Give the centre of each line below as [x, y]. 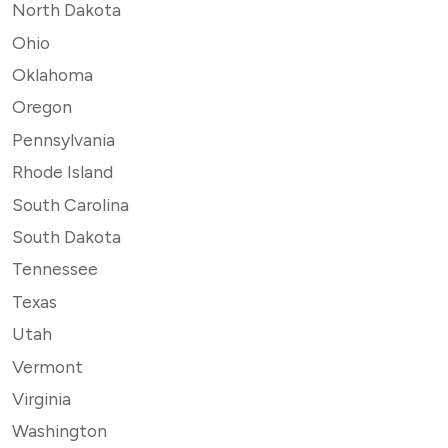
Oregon [42, 107]
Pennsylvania [63, 139]
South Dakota [66, 236]
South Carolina [70, 204]
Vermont [47, 366]
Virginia [41, 398]
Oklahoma [52, 74]
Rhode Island [62, 172]
